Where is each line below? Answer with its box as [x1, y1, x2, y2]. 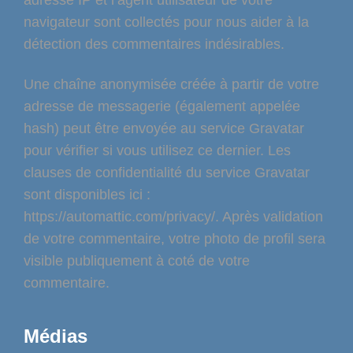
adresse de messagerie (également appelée [24, 98, 300, 115]
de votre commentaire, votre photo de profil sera [24, 231, 325, 247]
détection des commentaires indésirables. [24, 36, 284, 53]
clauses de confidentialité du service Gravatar [24, 165, 310, 181]
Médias [24, 325, 87, 347]
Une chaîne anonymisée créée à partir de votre [24, 76, 319, 93]
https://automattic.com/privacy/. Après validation [24, 209, 323, 225]
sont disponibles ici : [24, 187, 150, 203]
